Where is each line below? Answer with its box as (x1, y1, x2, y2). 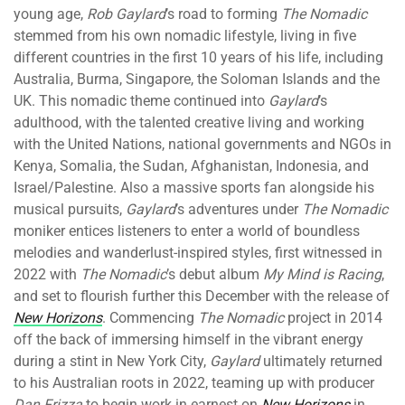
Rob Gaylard (87, 5, 165, 24)
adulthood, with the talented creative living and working (14, 114, 364, 132)
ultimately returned (259, 353, 382, 371)
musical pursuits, (14, 201, 126, 219)
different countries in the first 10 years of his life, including (14, 49, 383, 67)
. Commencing (102, 309, 198, 327)
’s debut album (166, 266, 263, 284)
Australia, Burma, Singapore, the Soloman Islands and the (14, 71, 380, 89)
